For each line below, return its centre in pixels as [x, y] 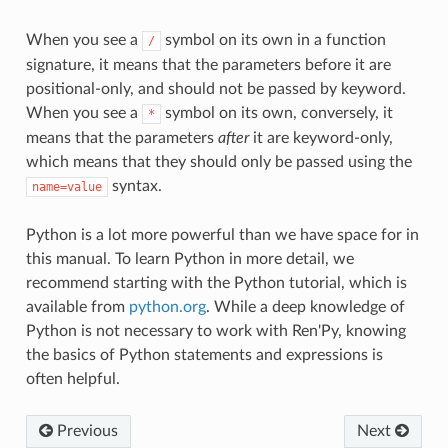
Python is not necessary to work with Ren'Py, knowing [215, 330]
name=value [66, 186]
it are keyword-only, [320, 137]
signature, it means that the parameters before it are [208, 64]
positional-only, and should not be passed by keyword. [215, 88]
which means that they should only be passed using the [218, 161]
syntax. [134, 185]
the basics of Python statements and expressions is [204, 354]
